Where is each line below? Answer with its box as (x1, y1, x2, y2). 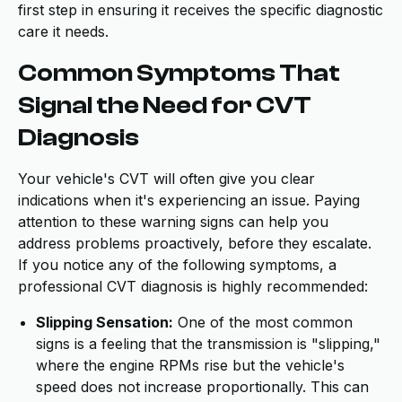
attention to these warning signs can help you (18, 213, 328, 231)
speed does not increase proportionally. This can (36, 378, 369, 396)
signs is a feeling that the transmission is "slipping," (36, 335, 380, 353)
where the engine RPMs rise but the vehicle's (36, 356, 345, 374)
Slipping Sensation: (36, 313, 173, 331)
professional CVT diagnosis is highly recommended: (18, 277, 368, 295)
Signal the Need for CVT (18, 91, 311, 119)
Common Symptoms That (18, 58, 340, 87)
